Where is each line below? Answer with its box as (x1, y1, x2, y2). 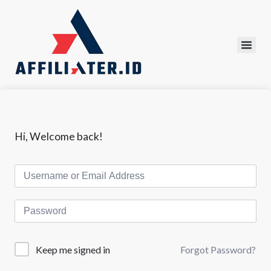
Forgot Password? (180, 243, 256, 255)
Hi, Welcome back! (15, 130, 103, 143)
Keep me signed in (36, 244, 110, 255)
